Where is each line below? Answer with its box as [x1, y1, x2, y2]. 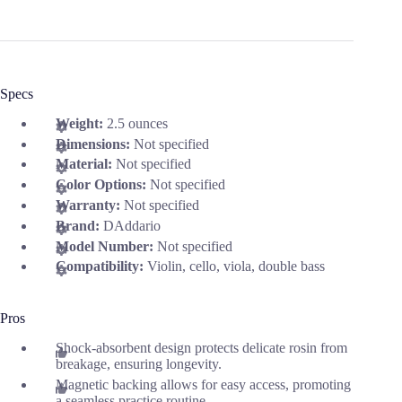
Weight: [56, 115, 107, 131]
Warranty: [56, 197, 124, 213]
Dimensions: [56, 135, 134, 152]
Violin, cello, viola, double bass [147, 258, 325, 275]
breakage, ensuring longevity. [56, 356, 222, 372]
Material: [56, 156, 116, 172]
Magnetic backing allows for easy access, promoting [56, 376, 351, 392]
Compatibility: [56, 258, 147, 275]
